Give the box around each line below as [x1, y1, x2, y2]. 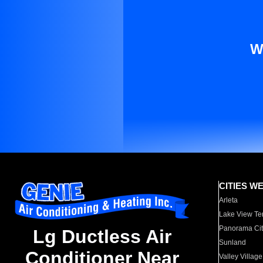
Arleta [219, 196, 238, 204]
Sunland [219, 238, 247, 247]
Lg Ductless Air [33, 226, 171, 248]
